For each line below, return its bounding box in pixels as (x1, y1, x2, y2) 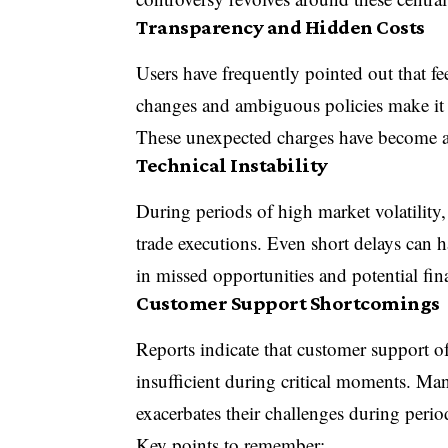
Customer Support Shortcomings (136, 291, 440, 316)
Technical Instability (136, 152, 328, 177)
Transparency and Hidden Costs (136, 14, 425, 39)
